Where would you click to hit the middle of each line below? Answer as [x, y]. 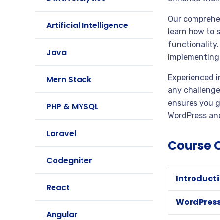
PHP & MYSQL [72, 106]
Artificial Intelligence [87, 25]
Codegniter [69, 160]
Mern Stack [69, 79]
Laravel [61, 133]
